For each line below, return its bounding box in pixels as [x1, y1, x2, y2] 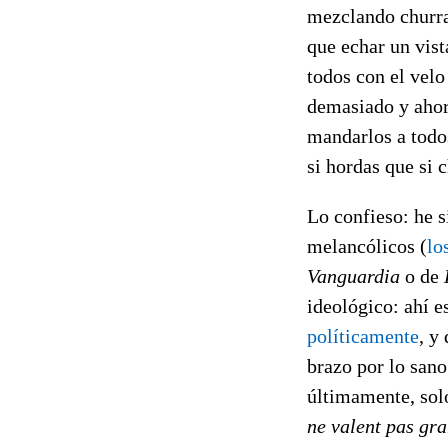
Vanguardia [307, 264, 400, 287]
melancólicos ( [307, 234, 427, 257]
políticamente [307, 324, 419, 347]
